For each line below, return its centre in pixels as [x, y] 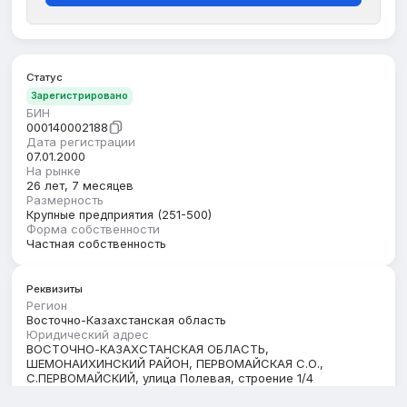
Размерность [65, 200]
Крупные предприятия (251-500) [119, 215]
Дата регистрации [81, 142]
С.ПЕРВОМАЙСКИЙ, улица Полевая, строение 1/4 [170, 377]
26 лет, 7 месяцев [80, 186]
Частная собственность [97, 244]
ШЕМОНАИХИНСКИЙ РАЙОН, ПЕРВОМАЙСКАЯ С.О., [175, 363]
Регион [47, 305]
